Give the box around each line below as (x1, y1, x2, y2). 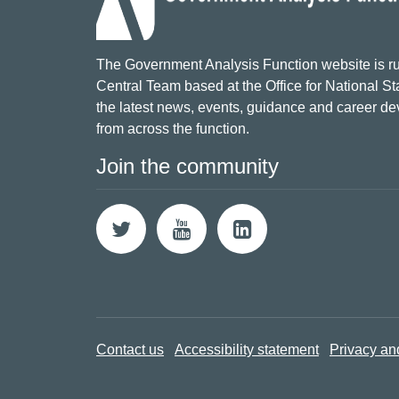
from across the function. (96, 121, 249, 136)
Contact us (96, 342, 164, 358)
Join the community (96, 154, 279, 178)
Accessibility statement (175, 342, 319, 358)
